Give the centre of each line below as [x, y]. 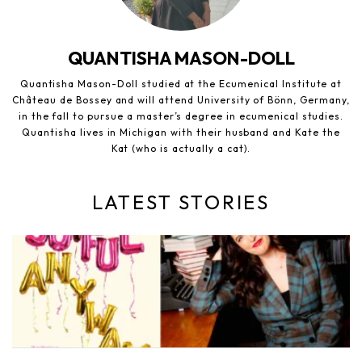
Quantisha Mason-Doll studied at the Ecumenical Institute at [181, 84]
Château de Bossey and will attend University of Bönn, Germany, [181, 100]
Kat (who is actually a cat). [181, 149]
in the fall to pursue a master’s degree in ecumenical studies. [181, 116]
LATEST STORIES [181, 202]
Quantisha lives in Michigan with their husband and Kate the [181, 133]
